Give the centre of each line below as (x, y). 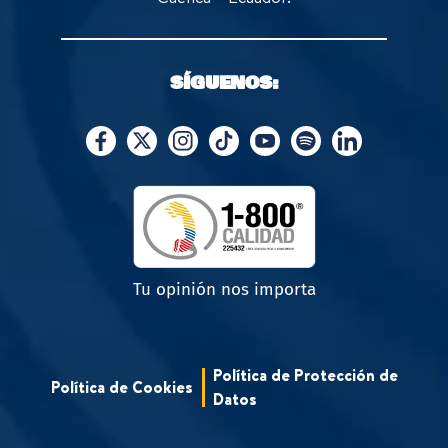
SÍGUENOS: (224, 83)
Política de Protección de (305, 375)
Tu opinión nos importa (224, 290)
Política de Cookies (121, 387)
